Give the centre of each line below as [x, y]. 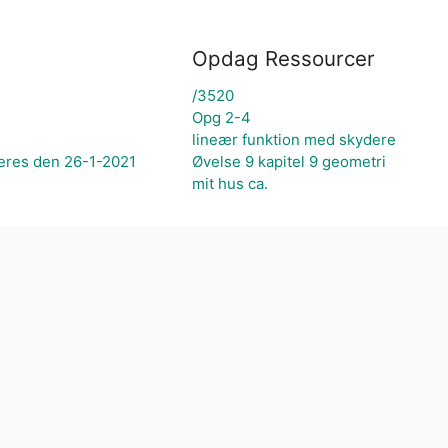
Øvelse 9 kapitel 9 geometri [289, 161]
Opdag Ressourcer [283, 58]
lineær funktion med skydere [294, 139]
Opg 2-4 [221, 117]
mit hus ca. [230, 183]
